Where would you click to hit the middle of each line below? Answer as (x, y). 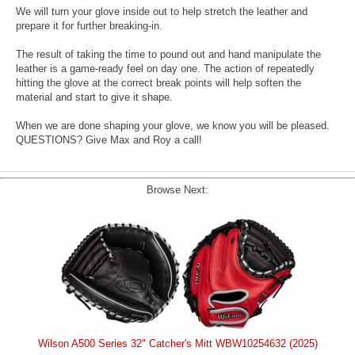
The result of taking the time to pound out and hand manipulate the (168, 55)
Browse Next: (177, 190)
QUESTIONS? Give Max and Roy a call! (109, 140)
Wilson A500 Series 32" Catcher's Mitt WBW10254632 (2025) (177, 344)
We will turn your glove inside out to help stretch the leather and (162, 12)
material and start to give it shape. (94, 97)
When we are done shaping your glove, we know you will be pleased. (173, 126)
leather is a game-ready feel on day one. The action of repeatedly (165, 69)
